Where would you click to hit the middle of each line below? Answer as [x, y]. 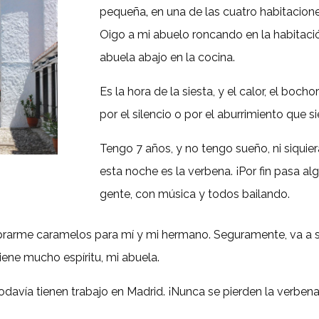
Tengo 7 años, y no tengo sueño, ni [192, 148]
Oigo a [117, 34]
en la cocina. [203, 57]
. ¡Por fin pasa [266, 171]
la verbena [202, 171]
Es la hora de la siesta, [158, 91]
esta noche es [137, 171]
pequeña [123, 11]
